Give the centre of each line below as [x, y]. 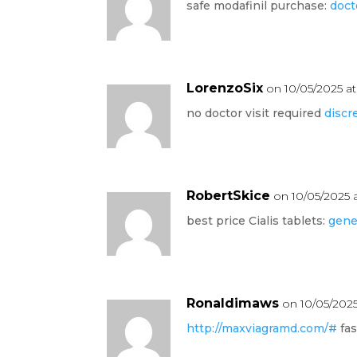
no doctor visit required [256, 113]
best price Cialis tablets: [258, 220]
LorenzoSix [225, 88]
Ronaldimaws [233, 303]
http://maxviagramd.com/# [262, 328]
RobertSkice [229, 195]
